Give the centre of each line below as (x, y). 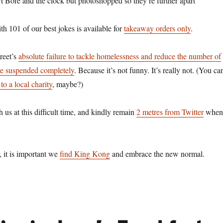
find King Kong (85, 154)
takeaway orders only (157, 28)
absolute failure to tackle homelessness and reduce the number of (119, 56)
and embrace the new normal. (157, 154)
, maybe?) (69, 84)
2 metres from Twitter (170, 112)
